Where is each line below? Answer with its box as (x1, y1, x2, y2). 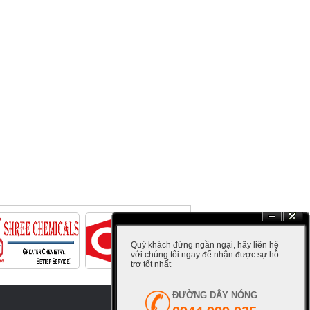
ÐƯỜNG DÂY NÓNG (172, 290, 257, 300)
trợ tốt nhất (131, 259, 171, 269)
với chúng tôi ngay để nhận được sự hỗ (131, 250, 279, 259)
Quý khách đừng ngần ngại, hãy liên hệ (131, 240, 279, 250)
